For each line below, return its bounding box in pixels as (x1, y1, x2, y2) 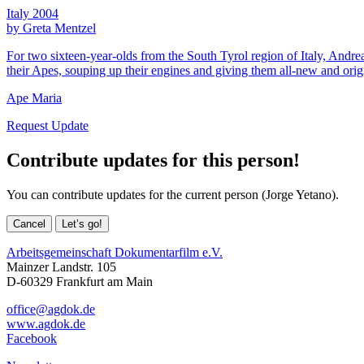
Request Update (6, 118, 89, 132)
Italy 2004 (6, 6, 58, 20)
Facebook (6, 331, 57, 345)
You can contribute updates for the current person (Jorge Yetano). (6, 187, 339, 201)
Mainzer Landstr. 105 (6, 259, 116, 274)
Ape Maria (6, 90, 62, 105)
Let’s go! (62, 217, 102, 230)
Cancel (13, 217, 45, 230)
